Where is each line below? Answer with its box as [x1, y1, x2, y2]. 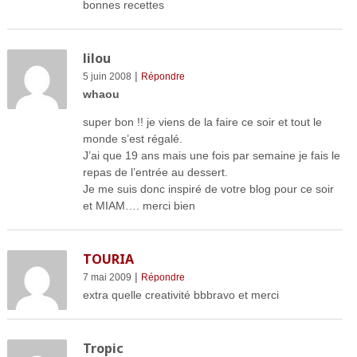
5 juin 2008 [82, 71, 131, 83]
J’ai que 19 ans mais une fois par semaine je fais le [82, 149, 340, 163]
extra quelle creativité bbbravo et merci [82, 288, 279, 302]
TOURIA [82, 250, 134, 269]
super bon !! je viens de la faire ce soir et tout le [82, 116, 322, 129]
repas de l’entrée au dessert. [82, 166, 228, 179]
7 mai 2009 [82, 272, 131, 284]
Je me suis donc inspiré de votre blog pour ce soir [82, 182, 334, 196]
